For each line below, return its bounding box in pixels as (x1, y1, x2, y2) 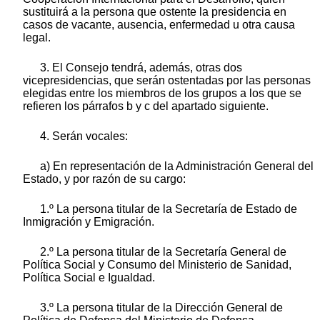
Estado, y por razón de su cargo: (23, 172, 186, 185)
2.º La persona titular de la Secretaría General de (40, 245, 286, 258)
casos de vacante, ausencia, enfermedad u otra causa (23, 18, 295, 31)
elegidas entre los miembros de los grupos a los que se (23, 86, 301, 99)
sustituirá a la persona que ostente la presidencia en (23, 5, 286, 18)
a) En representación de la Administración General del (40, 159, 314, 172)
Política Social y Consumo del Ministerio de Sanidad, (23, 258, 291, 271)
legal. (23, 31, 51, 44)
